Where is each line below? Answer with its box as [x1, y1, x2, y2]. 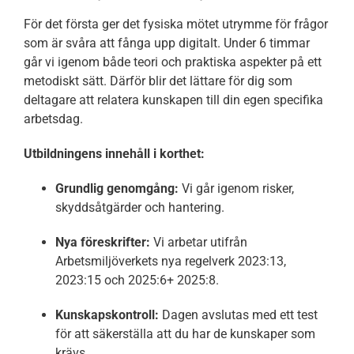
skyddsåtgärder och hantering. [55, 199, 224, 215]
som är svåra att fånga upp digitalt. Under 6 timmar [23, 35, 310, 51]
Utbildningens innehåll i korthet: [23, 145, 205, 161]
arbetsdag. [23, 111, 83, 126]
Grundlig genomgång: [55, 180, 179, 196]
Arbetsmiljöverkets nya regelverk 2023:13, [55, 253, 286, 269]
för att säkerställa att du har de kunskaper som [55, 326, 315, 341]
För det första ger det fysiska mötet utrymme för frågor [23, 16, 328, 32]
